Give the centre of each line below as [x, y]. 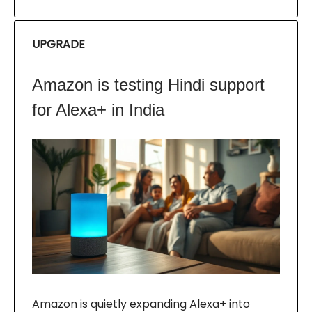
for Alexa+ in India [98, 110]
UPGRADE [58, 45]
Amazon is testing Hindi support [148, 85]
